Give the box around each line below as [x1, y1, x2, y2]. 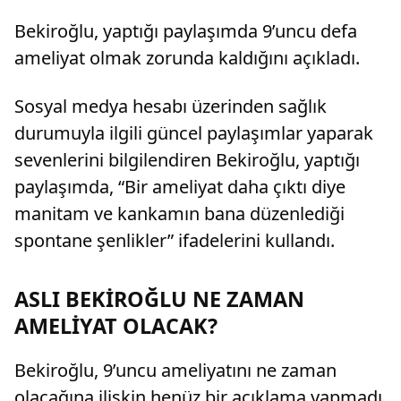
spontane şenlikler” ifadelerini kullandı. [14, 227, 335, 252]
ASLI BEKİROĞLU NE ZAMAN [14, 284, 304, 313]
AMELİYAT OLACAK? [14, 311, 218, 340]
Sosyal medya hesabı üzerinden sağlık [14, 93, 327, 118]
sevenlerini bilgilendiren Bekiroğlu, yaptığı [14, 147, 360, 172]
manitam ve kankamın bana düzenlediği [14, 200, 345, 226]
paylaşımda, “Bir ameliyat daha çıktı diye [14, 174, 346, 199]
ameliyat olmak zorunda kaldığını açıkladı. [14, 45, 360, 70]
